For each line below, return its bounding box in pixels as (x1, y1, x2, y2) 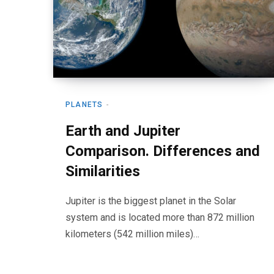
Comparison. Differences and (65, 143, 260, 160)
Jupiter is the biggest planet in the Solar (65, 195, 236, 207)
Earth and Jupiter (65, 122, 180, 139)
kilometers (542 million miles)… (65, 228, 199, 240)
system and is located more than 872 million (65, 212, 254, 223)
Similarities (65, 163, 140, 180)
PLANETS (65, 100, 103, 109)
